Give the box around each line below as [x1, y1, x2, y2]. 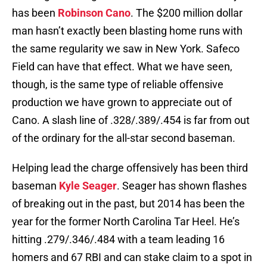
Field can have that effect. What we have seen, [12, 60, 232, 73]
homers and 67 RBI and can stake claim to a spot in [12, 251, 252, 264]
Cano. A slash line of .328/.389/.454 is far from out [12, 114, 250, 127]
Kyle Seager [59, 179, 117, 193]
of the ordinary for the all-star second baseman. [12, 132, 235, 145]
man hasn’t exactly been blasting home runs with [12, 24, 243, 38]
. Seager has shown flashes [117, 179, 247, 193]
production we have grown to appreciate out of [12, 96, 232, 109]
